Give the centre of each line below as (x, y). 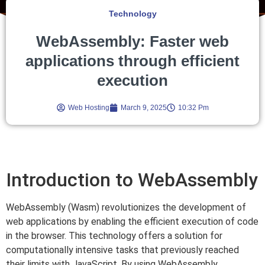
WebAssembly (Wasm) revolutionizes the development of (126, 207)
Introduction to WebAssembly (132, 180)
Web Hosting (88, 107)
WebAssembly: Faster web (132, 41)
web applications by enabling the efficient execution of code (132, 221)
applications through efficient (132, 61)
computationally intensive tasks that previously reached (122, 250)
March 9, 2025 (143, 107)
